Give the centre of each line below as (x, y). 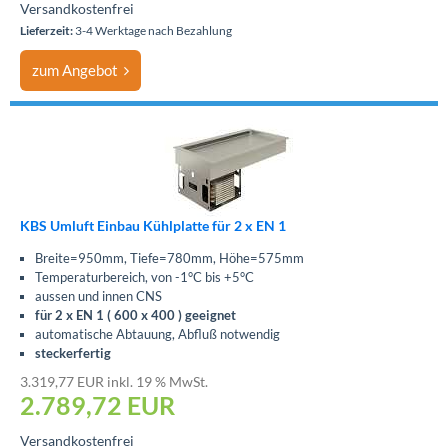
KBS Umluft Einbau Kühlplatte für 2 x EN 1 (153, 225)
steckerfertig (73, 353)
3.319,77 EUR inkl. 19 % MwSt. (114, 381)
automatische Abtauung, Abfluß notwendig (157, 334)
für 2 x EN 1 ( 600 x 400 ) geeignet (135, 315)
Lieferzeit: (46, 30)
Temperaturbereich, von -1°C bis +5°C (144, 277)
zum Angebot (78, 70)
